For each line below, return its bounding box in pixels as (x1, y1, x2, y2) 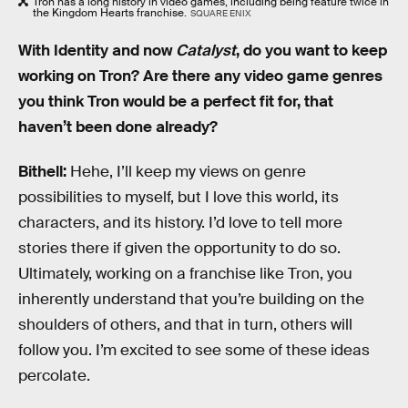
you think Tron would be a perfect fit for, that (18, 91, 333, 111)
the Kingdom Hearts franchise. (33, 5, 187, 21)
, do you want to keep (236, 40, 387, 60)
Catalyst (176, 40, 236, 60)
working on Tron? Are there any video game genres (18, 66, 382, 86)
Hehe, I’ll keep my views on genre (70, 162, 306, 182)
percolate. (18, 366, 90, 386)
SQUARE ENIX (189, 7, 251, 20)
